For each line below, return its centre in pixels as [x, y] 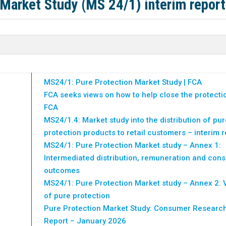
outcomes [62, 170]
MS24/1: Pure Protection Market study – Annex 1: [133, 145]
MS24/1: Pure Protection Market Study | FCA [123, 82]
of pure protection [77, 195]
